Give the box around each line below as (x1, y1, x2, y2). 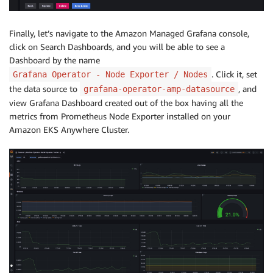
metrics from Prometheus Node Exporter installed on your (9, 110, 230, 121)
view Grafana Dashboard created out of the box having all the (9, 97, 243, 108)
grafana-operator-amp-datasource (83, 83, 235, 94)
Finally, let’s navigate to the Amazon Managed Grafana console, (9, 27, 249, 38)
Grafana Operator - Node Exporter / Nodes (13, 69, 208, 79)
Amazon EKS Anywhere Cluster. (9, 124, 129, 135)
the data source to (9, 83, 80, 94)
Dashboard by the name (9, 54, 100, 65)
